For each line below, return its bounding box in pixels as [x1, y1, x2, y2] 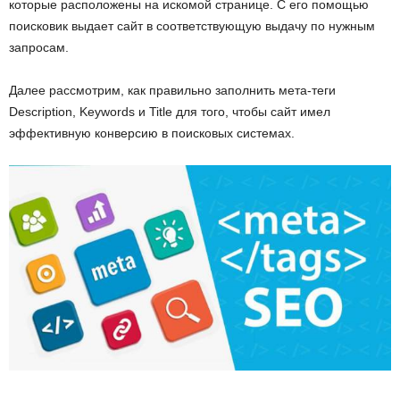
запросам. [9, 40, 69, 55]
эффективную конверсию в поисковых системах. [9, 126, 295, 141]
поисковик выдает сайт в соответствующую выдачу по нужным [9, 19, 375, 34]
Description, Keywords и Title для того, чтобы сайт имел [9, 104, 330, 120]
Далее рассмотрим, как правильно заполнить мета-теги [9, 83, 336, 98]
